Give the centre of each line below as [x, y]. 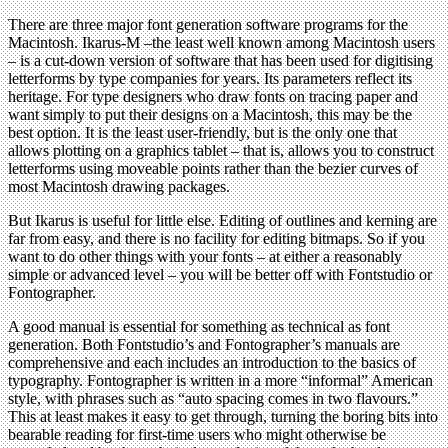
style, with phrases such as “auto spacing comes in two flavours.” [213, 399]
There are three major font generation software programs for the [208, 25]
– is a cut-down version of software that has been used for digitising [220, 61]
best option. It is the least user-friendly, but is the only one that [202, 133]
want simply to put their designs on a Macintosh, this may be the [210, 115]
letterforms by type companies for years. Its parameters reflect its [210, 79]
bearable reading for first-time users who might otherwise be [197, 435]
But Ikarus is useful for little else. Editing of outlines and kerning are [222, 221]
